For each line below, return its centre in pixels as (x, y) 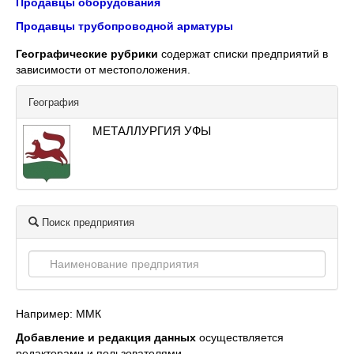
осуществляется (240, 337)
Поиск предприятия (87, 222)
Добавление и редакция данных (106, 337)
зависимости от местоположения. (103, 70)
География (54, 102)
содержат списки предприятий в (243, 54)
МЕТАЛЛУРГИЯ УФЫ (152, 131)
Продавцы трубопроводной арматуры (124, 26)
